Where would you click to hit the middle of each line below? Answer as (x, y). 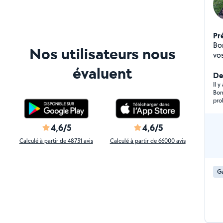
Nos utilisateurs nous (102, 54)
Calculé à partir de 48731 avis (56, 141)
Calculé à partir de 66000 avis (148, 141)
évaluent (102, 73)
